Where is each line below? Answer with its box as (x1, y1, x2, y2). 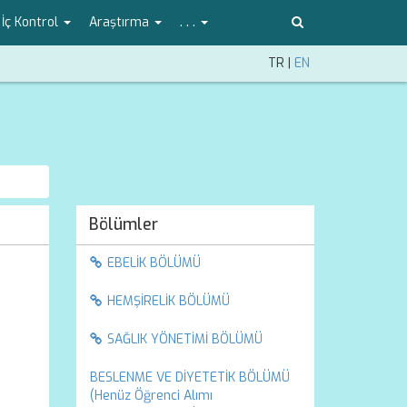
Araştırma (89, 14, 153, 31)
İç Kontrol (2, 14, 62, 31)
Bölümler (88, 213, 158, 235)
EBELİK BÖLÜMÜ (106, 254, 201, 272)
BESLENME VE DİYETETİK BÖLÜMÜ (89, 369, 290, 386)
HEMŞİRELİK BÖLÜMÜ (106, 293, 230, 310)
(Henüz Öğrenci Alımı (89, 387, 213, 404)
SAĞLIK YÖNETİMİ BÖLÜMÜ (106, 331, 263, 348)
